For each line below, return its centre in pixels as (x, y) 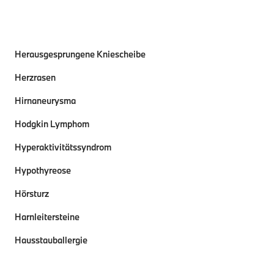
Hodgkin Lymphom (52, 124)
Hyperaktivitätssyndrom (63, 147)
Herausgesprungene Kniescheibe (80, 54)
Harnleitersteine (47, 217)
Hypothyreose (43, 170)
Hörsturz (32, 194)
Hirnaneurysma (45, 101)
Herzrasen (35, 77)
